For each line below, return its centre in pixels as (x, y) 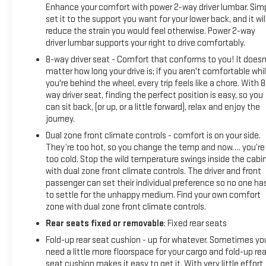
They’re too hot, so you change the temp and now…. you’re (155, 147)
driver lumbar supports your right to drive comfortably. (145, 43)
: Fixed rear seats (195, 223)
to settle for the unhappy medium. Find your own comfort (153, 195)
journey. (60, 119)
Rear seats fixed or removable (104, 223)
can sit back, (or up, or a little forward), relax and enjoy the (153, 107)
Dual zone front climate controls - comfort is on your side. (153, 135)
